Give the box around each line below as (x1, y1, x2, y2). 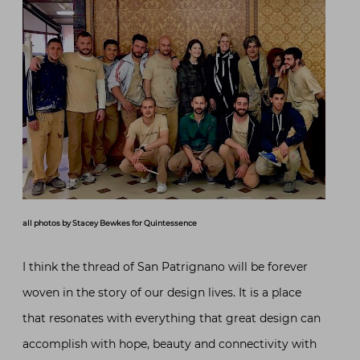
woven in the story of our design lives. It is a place (22, 285, 301, 301)
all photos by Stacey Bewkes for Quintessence (22, 219, 197, 228)
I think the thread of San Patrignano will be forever (22, 260, 308, 275)
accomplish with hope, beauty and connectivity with (22, 337, 317, 352)
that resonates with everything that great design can (22, 311, 321, 326)
